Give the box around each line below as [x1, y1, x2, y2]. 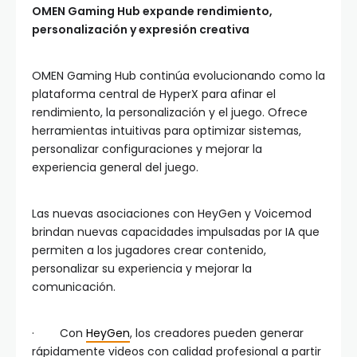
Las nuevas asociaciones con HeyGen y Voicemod [32, 206, 312, 222]
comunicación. [32, 279, 116, 296]
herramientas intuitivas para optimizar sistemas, [32, 123, 301, 139]
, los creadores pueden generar [130, 325, 304, 342]
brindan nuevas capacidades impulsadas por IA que [32, 224, 320, 241]
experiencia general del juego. [32, 159, 198, 176]
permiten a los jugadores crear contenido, [32, 242, 266, 259]
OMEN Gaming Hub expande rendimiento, [32, 3, 273, 20]
